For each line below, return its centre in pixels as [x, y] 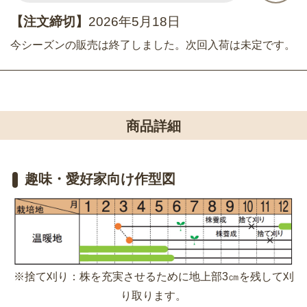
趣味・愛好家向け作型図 [100, 179]
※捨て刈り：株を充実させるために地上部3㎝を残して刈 [153, 276]
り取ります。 [153, 295]
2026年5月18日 [134, 21]
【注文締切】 [49, 21]
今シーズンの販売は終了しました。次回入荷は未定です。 [153, 45]
